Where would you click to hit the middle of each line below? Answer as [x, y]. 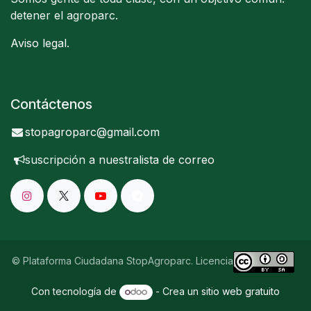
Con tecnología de [75, 292]
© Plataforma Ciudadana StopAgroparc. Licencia [122, 261]
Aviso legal [39, 43]
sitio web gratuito [241, 292]
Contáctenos [51, 104]
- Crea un [177, 292]
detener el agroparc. [64, 16]
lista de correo [177, 160]
